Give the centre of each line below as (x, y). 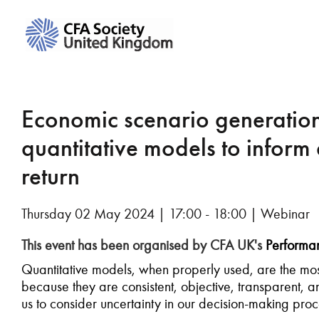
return (51, 176)
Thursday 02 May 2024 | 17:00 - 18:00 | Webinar (166, 214)
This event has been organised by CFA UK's (143, 245)
